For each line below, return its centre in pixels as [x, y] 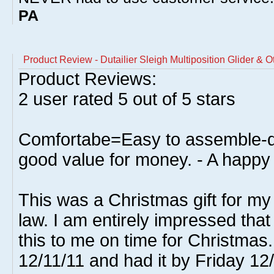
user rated [73, 99]
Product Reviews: [87, 79]
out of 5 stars [182, 99]
